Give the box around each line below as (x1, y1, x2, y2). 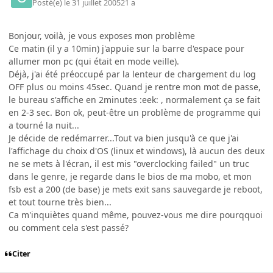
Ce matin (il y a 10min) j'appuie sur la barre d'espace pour (9, 42, 244, 54)
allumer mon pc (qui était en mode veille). (9, 55, 179, 67)
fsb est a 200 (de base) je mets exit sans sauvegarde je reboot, (9, 183, 263, 195)
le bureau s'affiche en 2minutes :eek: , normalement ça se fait (9, 93, 260, 105)
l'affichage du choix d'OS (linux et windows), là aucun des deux (9, 144, 264, 157)
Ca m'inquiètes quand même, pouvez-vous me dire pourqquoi (9, 208, 263, 221)
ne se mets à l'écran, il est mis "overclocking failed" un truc (9, 157, 249, 169)
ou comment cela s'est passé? (9, 221, 129, 233)
